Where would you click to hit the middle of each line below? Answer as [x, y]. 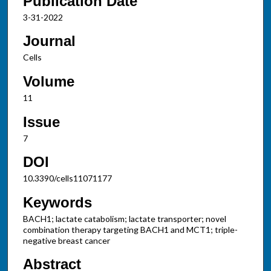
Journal [49, 41]
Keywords [57, 202]
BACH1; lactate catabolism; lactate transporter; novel [124, 218]
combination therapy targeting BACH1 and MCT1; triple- [130, 229]
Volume [48, 81]
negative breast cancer [66, 240]
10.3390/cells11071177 [67, 178]
